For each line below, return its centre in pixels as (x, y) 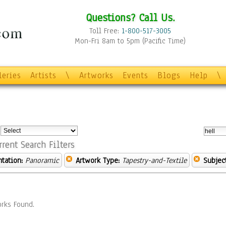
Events (135, 75)
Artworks (96, 75)
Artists (43, 75)
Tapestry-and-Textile (154, 160)
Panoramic (42, 160)
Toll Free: (105, 31)
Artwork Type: (98, 160)
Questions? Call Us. (130, 17)
